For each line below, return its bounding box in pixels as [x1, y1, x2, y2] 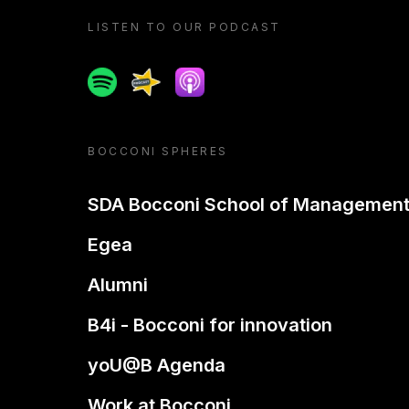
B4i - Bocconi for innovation [88, 314, 332, 336]
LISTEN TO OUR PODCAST [88, 20, 281, 34]
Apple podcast [174, 68, 279, 87]
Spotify [87, 68, 138, 87]
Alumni [88, 274, 148, 296]
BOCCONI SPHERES [88, 144, 228, 158]
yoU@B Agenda [88, 354, 225, 376]
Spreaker [131, 68, 197, 87]
